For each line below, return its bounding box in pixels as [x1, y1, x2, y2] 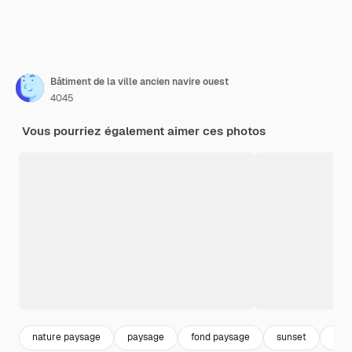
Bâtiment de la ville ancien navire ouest [50, 75, 229, 88]
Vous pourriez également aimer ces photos [22, 123, 266, 138]
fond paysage [191, 331, 250, 344]
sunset [277, 331, 306, 344]
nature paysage [32, 331, 101, 344]
